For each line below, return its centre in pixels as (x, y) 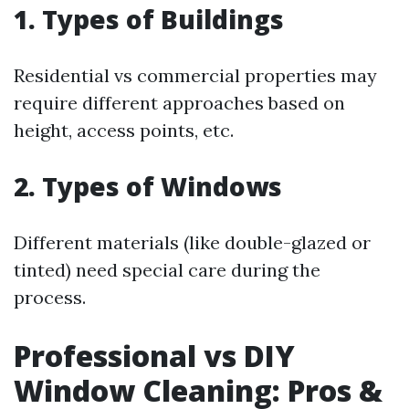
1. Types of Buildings (149, 19)
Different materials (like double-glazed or (192, 242)
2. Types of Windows (148, 186)
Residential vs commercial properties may (195, 75)
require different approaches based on (179, 103)
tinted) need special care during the (167, 270)
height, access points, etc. (124, 130)
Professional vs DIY (154, 356)
